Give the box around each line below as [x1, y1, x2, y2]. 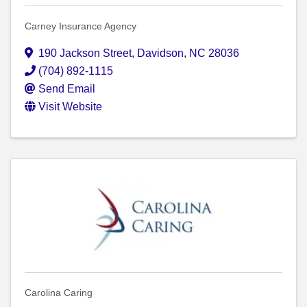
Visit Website [38, 101, 102, 113]
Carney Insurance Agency [25, 21, 136, 32]
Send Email [38, 83, 95, 95]
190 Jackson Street [38, 47, 132, 60]
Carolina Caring [25, 287, 93, 299]
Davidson [137, 47, 184, 60]
